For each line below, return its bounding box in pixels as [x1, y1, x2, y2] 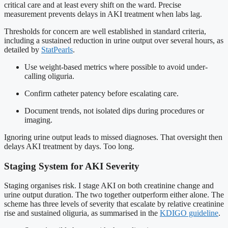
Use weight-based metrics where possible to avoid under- [24, 62, 208, 71]
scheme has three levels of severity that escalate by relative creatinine [4, 199, 224, 209]
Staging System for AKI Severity [4, 160, 139, 172]
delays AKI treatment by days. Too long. [4, 141, 134, 151]
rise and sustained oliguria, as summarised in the [4, 209, 160, 218]
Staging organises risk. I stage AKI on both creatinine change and [4, 181, 214, 190]
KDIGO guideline [160, 209, 218, 218]
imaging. [24, 115, 52, 124]
